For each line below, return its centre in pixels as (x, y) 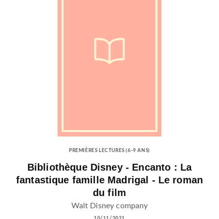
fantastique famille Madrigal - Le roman (109, 180)
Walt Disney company (109, 206)
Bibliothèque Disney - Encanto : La (109, 167)
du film (109, 192)
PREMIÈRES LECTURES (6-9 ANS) (109, 150)
